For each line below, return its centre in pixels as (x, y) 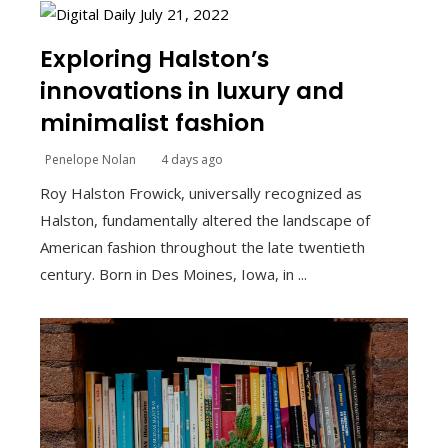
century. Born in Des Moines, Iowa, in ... (173, 274)
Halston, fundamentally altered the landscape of (205, 220)
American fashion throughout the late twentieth (202, 247)
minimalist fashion (152, 123)
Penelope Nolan (90, 160)
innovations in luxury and (192, 91)
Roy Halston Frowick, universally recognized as (201, 193)
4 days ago (192, 160)
